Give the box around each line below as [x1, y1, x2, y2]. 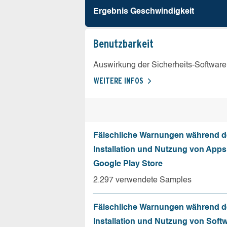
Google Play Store [93, 160, 163, 168]
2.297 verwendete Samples [93, 176, 192, 184]
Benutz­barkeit [93, 36, 154, 50]
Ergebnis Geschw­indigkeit [93, 7, 194, 16]
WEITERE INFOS [94, 75, 143, 86]
